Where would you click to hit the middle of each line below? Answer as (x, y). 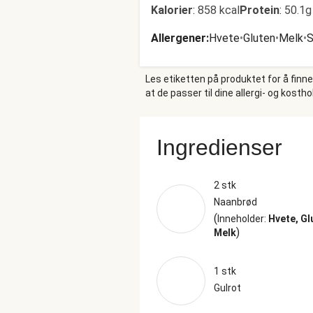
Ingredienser (219, 147)
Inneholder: (243, 219)
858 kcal (219, 10)
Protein (260, 10)
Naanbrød (235, 202)
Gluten (259, 38)
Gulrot (227, 288)
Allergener (179, 38)
